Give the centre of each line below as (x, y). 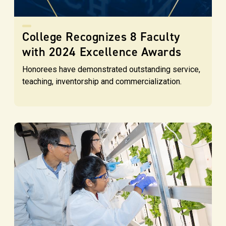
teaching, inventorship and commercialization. (102, 81)
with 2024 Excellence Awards (102, 52)
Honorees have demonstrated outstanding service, (111, 69)
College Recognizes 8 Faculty (101, 37)
